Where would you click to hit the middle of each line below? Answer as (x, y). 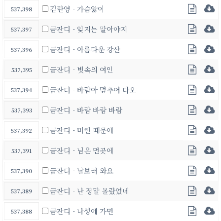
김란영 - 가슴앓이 (77, 9)
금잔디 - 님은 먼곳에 (82, 150)
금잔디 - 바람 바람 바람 (86, 110)
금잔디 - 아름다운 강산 (85, 49)
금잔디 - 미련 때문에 (82, 130)
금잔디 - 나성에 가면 (82, 211)
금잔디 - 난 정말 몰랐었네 (90, 191)
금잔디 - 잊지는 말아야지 (89, 29)
